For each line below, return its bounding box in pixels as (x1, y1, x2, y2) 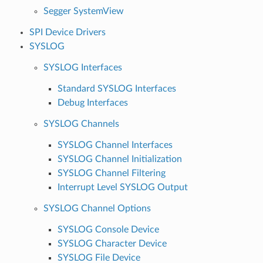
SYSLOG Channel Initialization (57, 154, 182, 164)
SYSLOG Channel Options (43, 203, 151, 213)
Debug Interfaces (57, 97, 128, 107)
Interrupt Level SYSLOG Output (57, 182, 188, 192)
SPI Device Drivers (29, 27, 106, 37)
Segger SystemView (43, 6, 124, 16)
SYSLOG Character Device (57, 238, 167, 248)
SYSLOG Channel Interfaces (57, 140, 173, 150)
